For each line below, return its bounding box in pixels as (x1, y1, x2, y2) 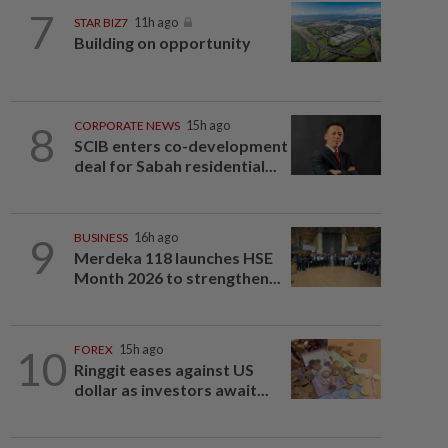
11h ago (133, 15, 178, 31)
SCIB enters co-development (73, 136, 288, 155)
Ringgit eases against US (73, 360, 254, 379)
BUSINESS (73, 230, 128, 245)
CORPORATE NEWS (73, 118, 180, 133)
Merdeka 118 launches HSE (73, 248, 273, 267)
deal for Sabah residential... (73, 156, 277, 175)
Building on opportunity (73, 33, 251, 53)
